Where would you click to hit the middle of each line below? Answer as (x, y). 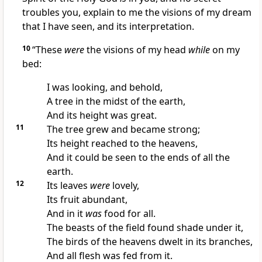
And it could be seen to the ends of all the (138, 158)
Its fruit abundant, (87, 200)
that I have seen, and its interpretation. (108, 27)
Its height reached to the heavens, (122, 144)
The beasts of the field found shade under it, (145, 228)
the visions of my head (136, 50)
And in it (66, 214)
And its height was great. (101, 116)
